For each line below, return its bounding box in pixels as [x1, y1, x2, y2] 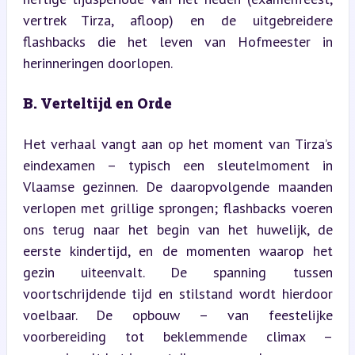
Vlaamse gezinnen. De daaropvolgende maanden [22, 177, 333, 196]
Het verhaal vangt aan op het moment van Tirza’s [22, 134, 333, 153]
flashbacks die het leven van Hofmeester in [22, 32, 333, 51]
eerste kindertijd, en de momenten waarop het [22, 241, 333, 260]
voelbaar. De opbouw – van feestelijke [22, 305, 333, 324]
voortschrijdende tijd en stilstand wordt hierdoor [22, 284, 333, 303]
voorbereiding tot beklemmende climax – [22, 326, 333, 345]
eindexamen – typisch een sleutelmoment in [22, 155, 333, 174]
